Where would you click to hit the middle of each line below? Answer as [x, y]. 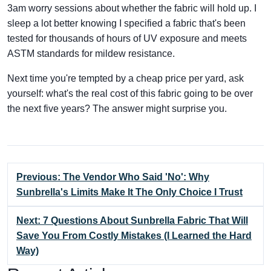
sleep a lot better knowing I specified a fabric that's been [126, 23]
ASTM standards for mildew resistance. [91, 54]
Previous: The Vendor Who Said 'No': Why [113, 177]
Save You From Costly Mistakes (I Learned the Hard [134, 236]
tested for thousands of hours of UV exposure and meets [127, 38]
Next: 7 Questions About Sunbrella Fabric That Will [132, 220]
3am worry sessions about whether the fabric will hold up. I [132, 8]
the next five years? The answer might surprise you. [117, 109]
